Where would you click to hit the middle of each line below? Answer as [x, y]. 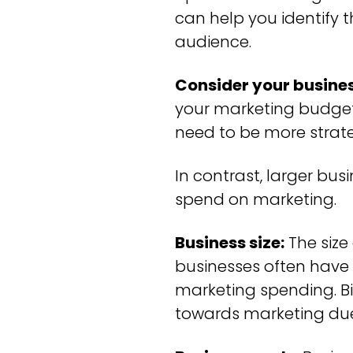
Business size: [230, 243]
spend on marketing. [256, 200]
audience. [213, 42]
